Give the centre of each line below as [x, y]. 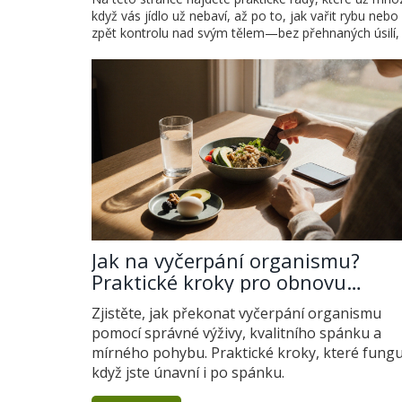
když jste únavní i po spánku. [188, 373]
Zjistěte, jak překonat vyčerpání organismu [236, 314]
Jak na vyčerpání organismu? [226, 261]
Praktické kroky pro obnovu [219, 282]
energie [127, 304]
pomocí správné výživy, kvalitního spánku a [236, 333]
